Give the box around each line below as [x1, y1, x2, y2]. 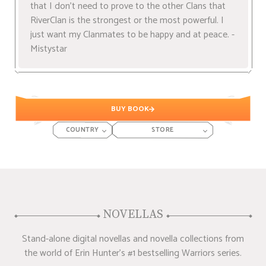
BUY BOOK [111, 103, 149, 115]
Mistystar [30, 41, 67, 58]
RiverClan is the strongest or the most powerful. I [30, 12, 224, 29]
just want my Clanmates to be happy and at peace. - [30, 27, 235, 43]
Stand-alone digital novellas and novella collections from [22, 231, 244, 248]
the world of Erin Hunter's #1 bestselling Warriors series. [24, 245, 242, 262]
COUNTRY [66, 125, 99, 136]
